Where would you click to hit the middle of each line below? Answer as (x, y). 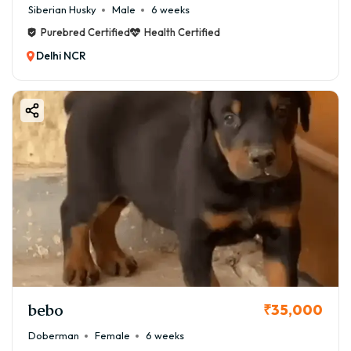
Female (112, 336)
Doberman (54, 336)
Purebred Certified (85, 33)
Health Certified (182, 33)
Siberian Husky (62, 10)
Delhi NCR (61, 56)
